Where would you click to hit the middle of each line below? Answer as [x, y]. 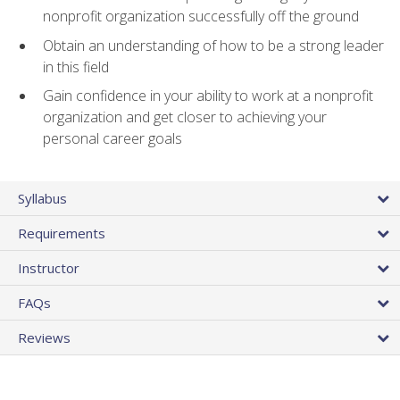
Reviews [44, 338]
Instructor [49, 268]
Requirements [62, 233]
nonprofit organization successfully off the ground [201, 17]
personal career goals [112, 139]
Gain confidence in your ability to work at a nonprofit [208, 96]
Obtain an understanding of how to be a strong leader [213, 45]
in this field [76, 67]
